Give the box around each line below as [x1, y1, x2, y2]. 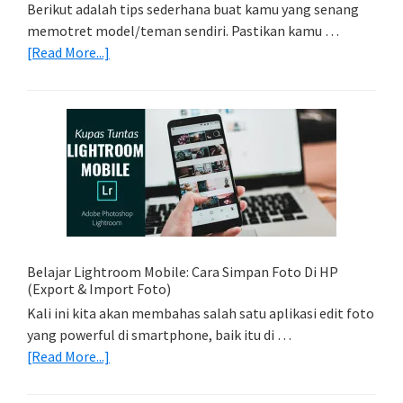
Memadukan [109, 129, 184, 148]
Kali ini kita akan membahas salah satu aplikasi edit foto [27, 304, 374, 323]
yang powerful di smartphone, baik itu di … [27, 326, 291, 345]
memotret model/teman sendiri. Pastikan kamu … [27, 22, 339, 40]
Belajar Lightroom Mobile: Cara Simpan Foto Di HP [27, 263, 338, 282]
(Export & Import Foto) [27, 280, 171, 299]
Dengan [109, 215, 157, 234]
